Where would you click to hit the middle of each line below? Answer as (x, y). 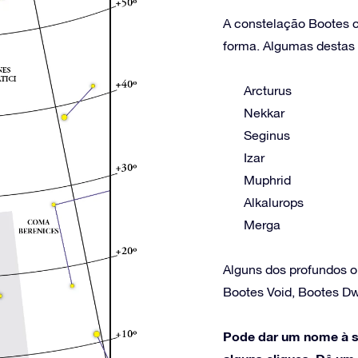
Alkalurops (274, 202)
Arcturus (268, 90)
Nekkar (264, 113)
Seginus (267, 135)
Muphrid (267, 180)
